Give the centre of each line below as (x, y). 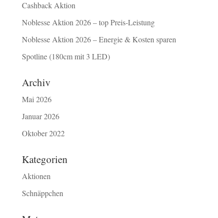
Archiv (36, 82)
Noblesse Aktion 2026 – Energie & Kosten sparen (99, 39)
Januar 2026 (40, 116)
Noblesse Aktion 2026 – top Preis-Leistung (88, 22)
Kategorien (45, 159)
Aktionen (36, 176)
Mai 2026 (36, 99)
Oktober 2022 (43, 133)
